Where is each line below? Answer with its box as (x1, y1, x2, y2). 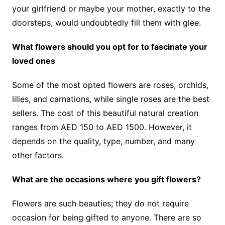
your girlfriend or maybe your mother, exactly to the (12, 3, 210, 14)
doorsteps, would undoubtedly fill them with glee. (12, 17, 201, 28)
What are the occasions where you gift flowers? (12, 174, 201, 184)
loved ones (12, 55, 55, 66)
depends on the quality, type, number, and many (12, 136, 195, 146)
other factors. (12, 150, 64, 160)
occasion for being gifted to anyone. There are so (12, 212, 201, 222)
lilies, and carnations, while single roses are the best (12, 93, 209, 104)
